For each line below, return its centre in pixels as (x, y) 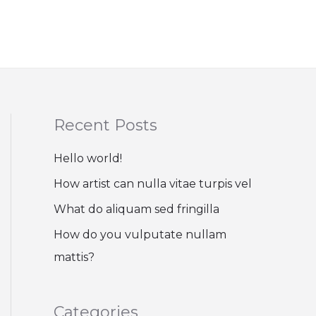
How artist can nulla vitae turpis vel (153, 184)
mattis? (74, 257)
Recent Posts (105, 125)
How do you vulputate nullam (140, 235)
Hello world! (88, 159)
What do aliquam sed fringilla (136, 209)
